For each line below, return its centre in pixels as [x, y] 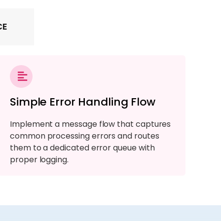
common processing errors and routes [85, 136]
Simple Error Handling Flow [83, 102]
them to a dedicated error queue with [82, 147]
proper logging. [39, 159]
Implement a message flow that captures [91, 124]
